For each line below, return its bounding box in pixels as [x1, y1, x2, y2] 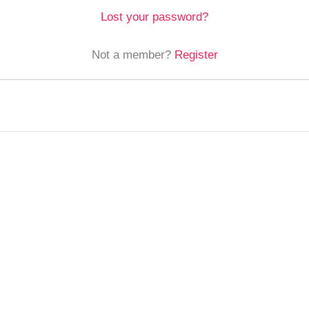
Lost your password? [101, 10, 208, 23]
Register [174, 48, 218, 62]
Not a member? [91, 48, 175, 62]
